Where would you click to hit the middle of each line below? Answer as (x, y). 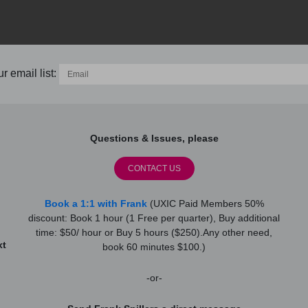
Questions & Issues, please (154, 139)
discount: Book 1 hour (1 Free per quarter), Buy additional (154, 218)
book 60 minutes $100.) (154, 247)
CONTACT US (154, 169)
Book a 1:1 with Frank (96, 204)
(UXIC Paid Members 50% (205, 204)
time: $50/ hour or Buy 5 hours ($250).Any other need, (154, 233)
